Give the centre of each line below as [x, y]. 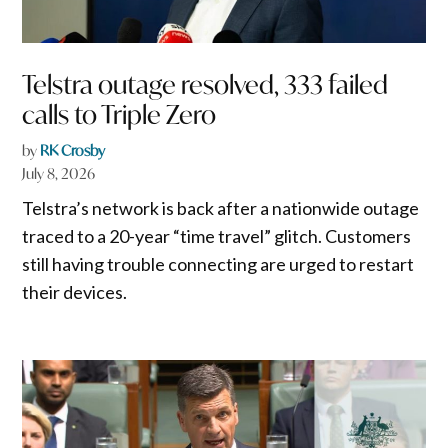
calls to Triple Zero [119, 115]
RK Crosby [73, 151]
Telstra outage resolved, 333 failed [205, 85]
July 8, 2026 [59, 174]
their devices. [75, 292]
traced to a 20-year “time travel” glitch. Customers [217, 236]
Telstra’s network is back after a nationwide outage [221, 208]
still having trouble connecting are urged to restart [218, 264]
